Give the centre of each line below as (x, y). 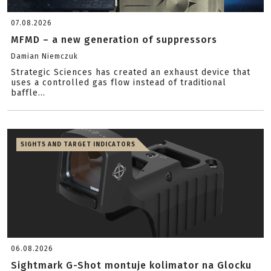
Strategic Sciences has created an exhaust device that (131, 72)
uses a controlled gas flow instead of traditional (119, 83)
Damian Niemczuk (44, 56)
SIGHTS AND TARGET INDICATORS (78, 145)
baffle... (28, 93)
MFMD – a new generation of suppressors (114, 40)
